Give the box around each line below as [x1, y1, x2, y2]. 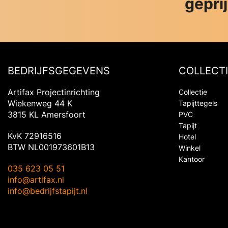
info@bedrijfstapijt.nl [8, 185, 88, 196]
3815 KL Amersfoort [8, 109, 85, 120]
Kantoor [179, 154, 205, 163]
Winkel [179, 143, 201, 152]
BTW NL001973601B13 [8, 141, 95, 152]
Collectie [179, 87, 207, 96]
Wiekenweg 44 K [8, 98, 72, 108]
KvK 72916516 [8, 130, 62, 141]
